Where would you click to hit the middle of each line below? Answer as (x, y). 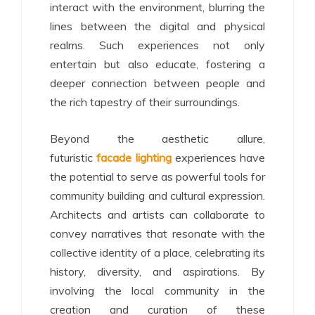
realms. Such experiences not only (157, 45)
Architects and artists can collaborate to (157, 214)
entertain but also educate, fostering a (157, 64)
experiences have (218, 157)
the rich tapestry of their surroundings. (145, 102)
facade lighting (134, 157)
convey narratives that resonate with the (157, 233)
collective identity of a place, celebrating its (157, 252)
